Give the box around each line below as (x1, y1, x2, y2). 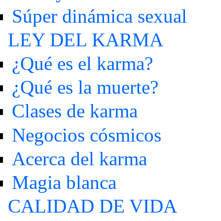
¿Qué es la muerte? (11, 76, 158, 98)
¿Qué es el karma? (11, 53, 153, 74)
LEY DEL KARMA (7, 29, 163, 50)
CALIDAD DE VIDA (7, 195, 177, 217)
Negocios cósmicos (11, 124, 161, 146)
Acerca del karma (11, 147, 147, 169)
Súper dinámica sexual (11, 5, 187, 27)
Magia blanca (11, 171, 116, 193)
